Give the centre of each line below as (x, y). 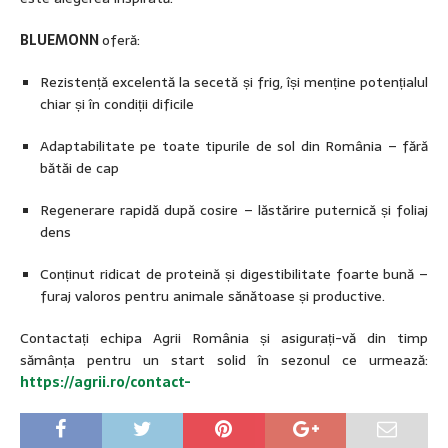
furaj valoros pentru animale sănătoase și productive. (212, 296)
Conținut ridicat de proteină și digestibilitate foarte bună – (234, 274)
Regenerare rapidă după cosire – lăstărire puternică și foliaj (234, 210)
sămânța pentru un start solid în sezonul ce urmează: (224, 360)
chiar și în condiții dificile (117, 104)
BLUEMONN (61, 40)
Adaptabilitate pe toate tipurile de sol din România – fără (234, 146)
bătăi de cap (79, 168)
